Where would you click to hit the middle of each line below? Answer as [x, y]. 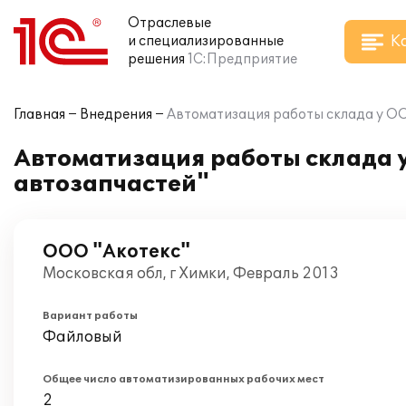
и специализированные [206, 41]
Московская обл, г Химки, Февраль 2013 [191, 274]
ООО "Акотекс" [116, 252]
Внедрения [116, 115]
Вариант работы [90, 316]
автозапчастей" [111, 184]
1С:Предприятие [242, 59]
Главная [39, 115]
